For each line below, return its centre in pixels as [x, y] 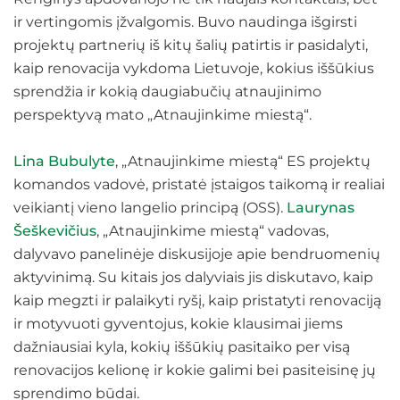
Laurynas [321, 208]
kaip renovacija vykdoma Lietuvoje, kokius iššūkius [194, 69]
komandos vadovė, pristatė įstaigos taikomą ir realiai [199, 185]
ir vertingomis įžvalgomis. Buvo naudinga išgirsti [185, 22]
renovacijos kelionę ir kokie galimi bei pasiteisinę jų [195, 371]
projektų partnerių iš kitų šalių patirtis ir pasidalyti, [191, 46]
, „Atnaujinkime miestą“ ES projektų [243, 162]
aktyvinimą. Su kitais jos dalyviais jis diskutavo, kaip [193, 278]
